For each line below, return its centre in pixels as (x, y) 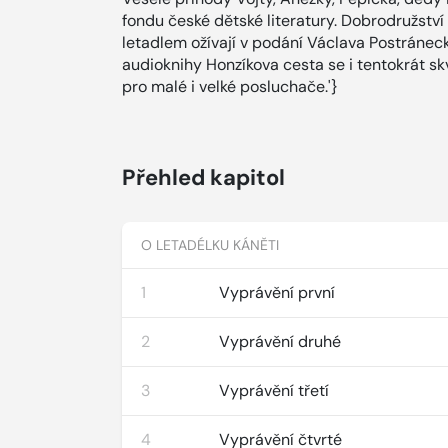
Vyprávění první (277, 292)
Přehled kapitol (203, 177)
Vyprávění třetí (274, 390)
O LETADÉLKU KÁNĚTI (210, 245)
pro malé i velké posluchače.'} (230, 86)
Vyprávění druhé (280, 341)
